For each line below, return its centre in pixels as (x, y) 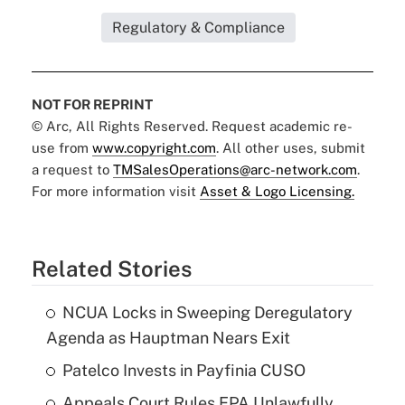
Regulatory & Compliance (199, 27)
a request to (72, 169)
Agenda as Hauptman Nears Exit (168, 337)
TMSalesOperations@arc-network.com (235, 169)
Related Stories (111, 268)
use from (61, 147)
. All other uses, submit (290, 147)
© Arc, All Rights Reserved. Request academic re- (192, 126)
